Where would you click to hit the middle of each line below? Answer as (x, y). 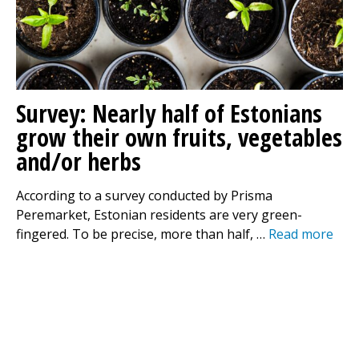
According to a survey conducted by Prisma (144, 196)
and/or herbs (79, 161)
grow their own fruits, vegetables (179, 137)
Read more (301, 234)
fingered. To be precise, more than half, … (142, 234)
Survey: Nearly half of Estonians (169, 113)
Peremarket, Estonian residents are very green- (159, 215)
